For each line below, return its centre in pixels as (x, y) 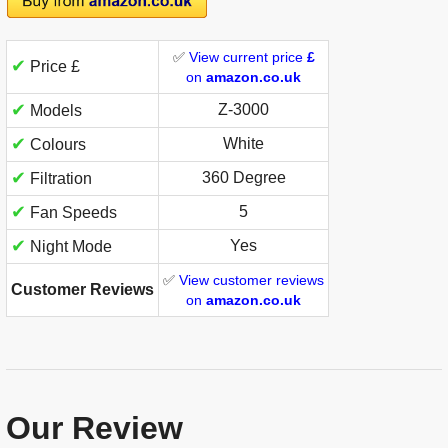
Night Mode (69, 247)
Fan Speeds (71, 213)
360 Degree (243, 178)
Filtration (59, 179)
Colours (56, 145)
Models (54, 111)
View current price (247, 57)
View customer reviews (251, 280)
